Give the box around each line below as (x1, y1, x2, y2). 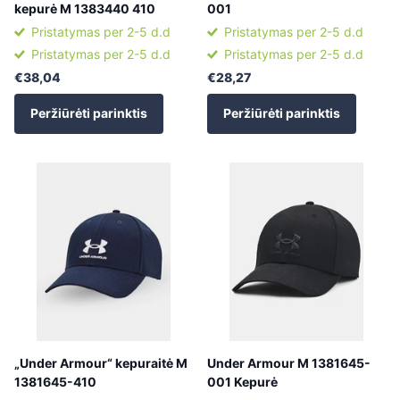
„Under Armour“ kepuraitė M (14, 354, 187, 371)
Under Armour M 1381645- (207, 354, 371, 371)
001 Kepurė (207, 373, 278, 389)
